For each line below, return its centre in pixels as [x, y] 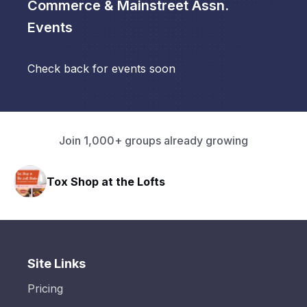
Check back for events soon [101, 69]
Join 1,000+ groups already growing [153, 141]
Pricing [45, 289]
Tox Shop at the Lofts [101, 181]
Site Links [57, 264]
